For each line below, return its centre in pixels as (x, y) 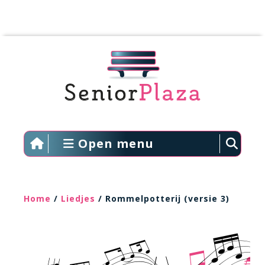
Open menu (114, 143)
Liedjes (78, 198)
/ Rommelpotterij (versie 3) (162, 198)
